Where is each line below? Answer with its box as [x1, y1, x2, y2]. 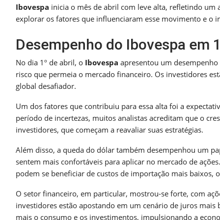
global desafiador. [16, 81, 76, 91]
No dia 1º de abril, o [16, 57, 85, 68]
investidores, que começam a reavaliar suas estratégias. [16, 125, 203, 135]
